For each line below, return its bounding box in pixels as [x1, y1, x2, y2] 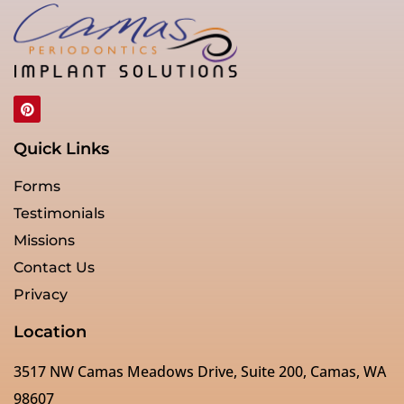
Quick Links [14, 139, 109, 160]
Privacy [14, 286, 68, 304]
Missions [14, 232, 75, 250]
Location [14, 322, 87, 343]
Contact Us [14, 259, 95, 277]
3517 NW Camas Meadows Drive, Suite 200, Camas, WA [14, 362, 386, 382]
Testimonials [14, 205, 105, 223]
